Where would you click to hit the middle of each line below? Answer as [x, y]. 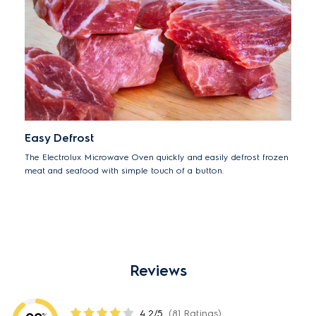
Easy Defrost [59, 138]
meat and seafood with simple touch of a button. [124, 170]
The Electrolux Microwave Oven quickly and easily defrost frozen [157, 157]
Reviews [158, 271]
